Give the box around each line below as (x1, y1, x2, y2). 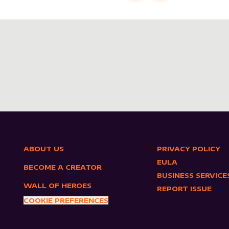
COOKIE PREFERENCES (24, 196, 109, 204)
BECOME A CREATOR (24, 163, 102, 171)
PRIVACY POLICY (156, 145, 220, 153)
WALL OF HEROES (24, 181, 92, 190)
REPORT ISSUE (156, 185, 212, 193)
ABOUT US (24, 145, 64, 153)
